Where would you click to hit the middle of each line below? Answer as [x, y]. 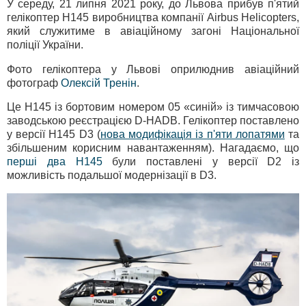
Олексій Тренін [99, 83]
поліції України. [45, 44]
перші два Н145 [55, 162]
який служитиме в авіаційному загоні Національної [153, 31]
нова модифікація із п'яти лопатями [192, 135]
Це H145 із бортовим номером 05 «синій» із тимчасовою [153, 107]
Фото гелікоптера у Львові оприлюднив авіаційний [153, 69]
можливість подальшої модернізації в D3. [112, 176]
